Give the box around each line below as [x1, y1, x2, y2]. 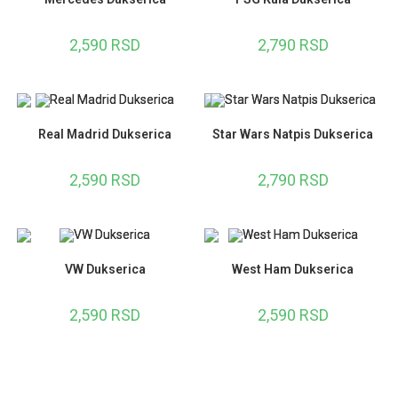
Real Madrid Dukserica [38, 127, 172, 142]
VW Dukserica [64, 261, 146, 276]
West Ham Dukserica [232, 261, 354, 276]
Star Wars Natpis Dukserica [212, 127, 374, 142]
